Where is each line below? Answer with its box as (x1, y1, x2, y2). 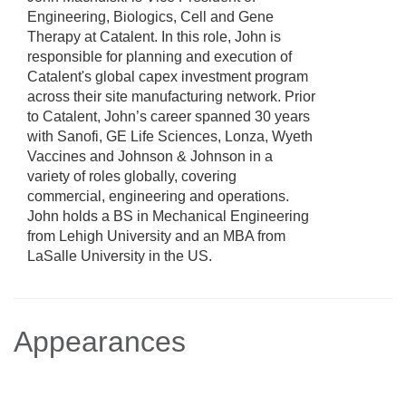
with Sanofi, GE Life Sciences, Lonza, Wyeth (27, 129, 313, 144)
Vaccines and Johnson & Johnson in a (27, 149, 273, 164)
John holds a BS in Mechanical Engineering (27, 208, 309, 224)
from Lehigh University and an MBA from (27, 228, 285, 244)
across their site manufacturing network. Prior (27, 89, 315, 104)
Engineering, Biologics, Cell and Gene (27, 9, 274, 24)
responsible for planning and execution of (27, 49, 292, 64)
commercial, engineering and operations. (27, 188, 289, 204)
